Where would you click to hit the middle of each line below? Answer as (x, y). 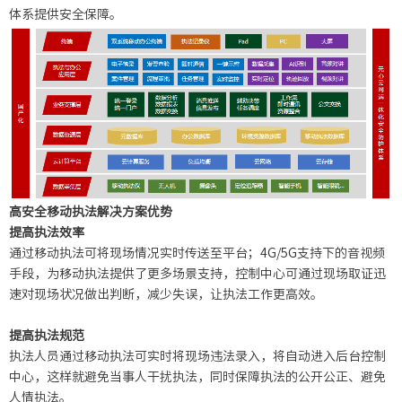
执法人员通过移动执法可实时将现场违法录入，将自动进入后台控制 (197, 356)
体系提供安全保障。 (66, 14)
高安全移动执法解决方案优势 (91, 211)
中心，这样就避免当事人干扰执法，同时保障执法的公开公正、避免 (197, 376)
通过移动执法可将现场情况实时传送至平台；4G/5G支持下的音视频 (197, 253)
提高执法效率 (47, 232)
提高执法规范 (47, 335)
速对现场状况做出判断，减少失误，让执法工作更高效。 (166, 294)
